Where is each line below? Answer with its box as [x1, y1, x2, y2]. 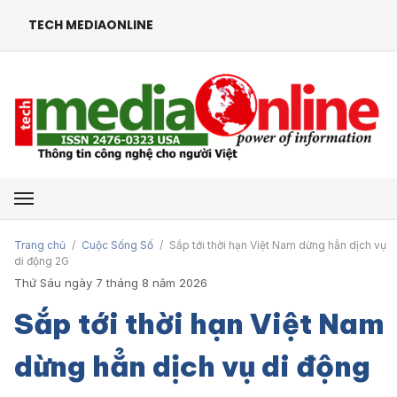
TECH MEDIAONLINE [28, 16, 153, 34]
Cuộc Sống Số [82, 237, 153, 252]
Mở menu [23, 187, 73, 201]
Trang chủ [14, 237, 66, 252]
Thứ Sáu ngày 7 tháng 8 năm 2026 [14, 275, 207, 290]
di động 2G [14, 253, 69, 268]
